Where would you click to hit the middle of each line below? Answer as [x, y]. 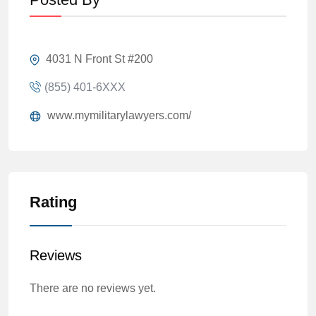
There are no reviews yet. [93, 288]
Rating [53, 202]
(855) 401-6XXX [85, 87]
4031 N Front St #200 [98, 59]
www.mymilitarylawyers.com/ [118, 115]
